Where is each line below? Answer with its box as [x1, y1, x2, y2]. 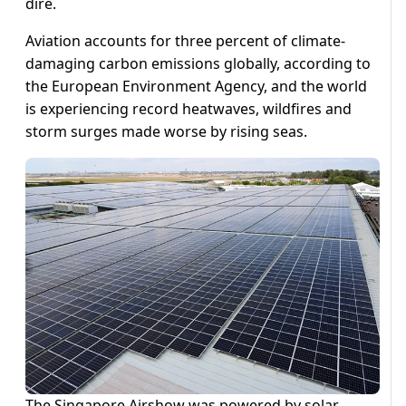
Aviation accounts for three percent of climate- [25, 31, 345, 52]
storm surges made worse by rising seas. [25, 121, 307, 142]
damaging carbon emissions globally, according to [25, 53, 371, 74]
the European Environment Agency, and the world [25, 76, 367, 97]
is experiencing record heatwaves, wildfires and [25, 99, 352, 120]
